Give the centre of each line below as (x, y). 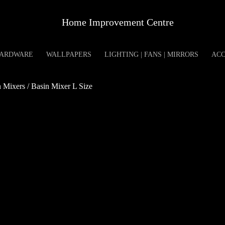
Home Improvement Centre (118, 22)
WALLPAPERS (69, 54)
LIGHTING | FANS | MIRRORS (151, 54)
